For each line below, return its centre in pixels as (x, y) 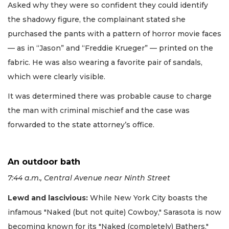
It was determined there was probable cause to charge (110, 96)
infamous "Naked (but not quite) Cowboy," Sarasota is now (114, 212)
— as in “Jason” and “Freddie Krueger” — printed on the (110, 48)
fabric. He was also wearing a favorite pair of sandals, (105, 62)
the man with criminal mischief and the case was (99, 111)
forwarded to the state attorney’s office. (81, 125)
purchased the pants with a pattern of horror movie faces (114, 33)
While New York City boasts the (148, 198)
